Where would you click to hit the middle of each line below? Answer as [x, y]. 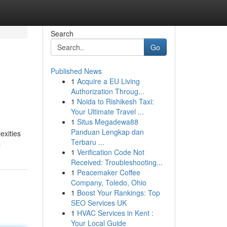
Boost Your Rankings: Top [118, 193]
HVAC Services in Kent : [115, 213]
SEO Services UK [99, 203]
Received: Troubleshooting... [117, 162]
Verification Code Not [110, 152]
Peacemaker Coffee [108, 172]
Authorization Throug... [107, 91]
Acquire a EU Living [108, 81]
